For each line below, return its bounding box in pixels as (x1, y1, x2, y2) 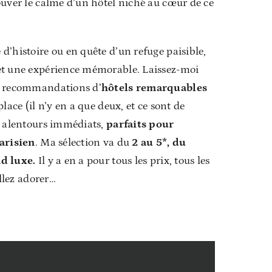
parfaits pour (103, 118, 174, 131)
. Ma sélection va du (35, 136, 132, 149)
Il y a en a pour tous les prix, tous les (35, 154, 210, 167)
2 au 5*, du (132, 136, 186, 149)
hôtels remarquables (101, 81, 208, 94)
